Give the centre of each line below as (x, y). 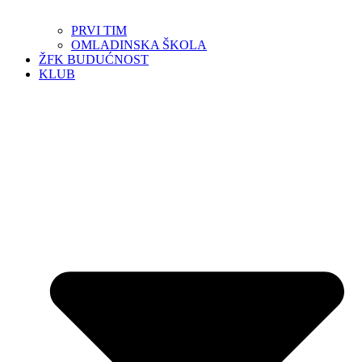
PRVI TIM (99, 31)
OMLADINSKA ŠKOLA (139, 45)
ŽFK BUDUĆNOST (94, 60)
